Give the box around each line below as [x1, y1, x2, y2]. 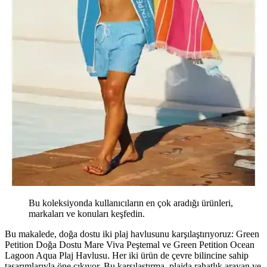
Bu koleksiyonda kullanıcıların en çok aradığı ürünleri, [29, 197, 233, 208]
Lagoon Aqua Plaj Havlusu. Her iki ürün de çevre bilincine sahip [5, 250, 249, 260]
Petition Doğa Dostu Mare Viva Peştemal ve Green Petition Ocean [5, 239, 254, 250]
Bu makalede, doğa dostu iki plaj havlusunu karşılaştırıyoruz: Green [5, 228, 259, 239]
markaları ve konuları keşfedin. [29, 208, 145, 219]
